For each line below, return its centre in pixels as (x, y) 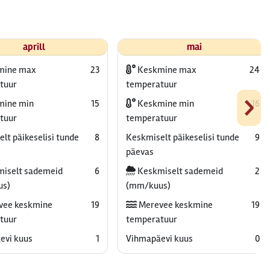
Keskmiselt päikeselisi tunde (182, 137)
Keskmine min (165, 104)
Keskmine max (166, 70)
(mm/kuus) (148, 186)
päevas (140, 152)
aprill (34, 47)
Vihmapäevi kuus (159, 239)
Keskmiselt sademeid (179, 171)
